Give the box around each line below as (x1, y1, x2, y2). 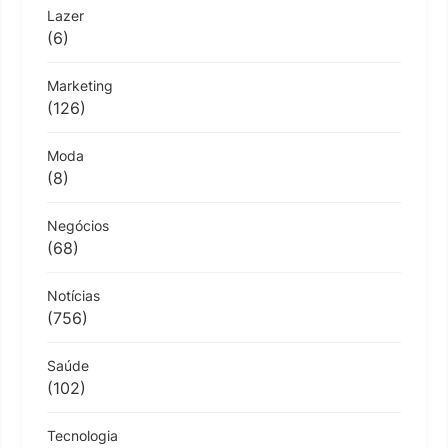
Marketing (47, 76, 113, 94)
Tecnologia (47, 426, 118, 444)
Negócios (47, 216, 109, 234)
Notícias (47, 286, 100, 304)
